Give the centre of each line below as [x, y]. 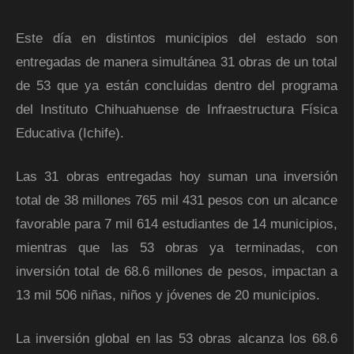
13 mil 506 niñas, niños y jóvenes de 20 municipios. [168, 296]
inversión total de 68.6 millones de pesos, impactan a [177, 272]
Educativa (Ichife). [70, 134]
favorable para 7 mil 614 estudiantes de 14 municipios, [177, 224]
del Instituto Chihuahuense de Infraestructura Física [177, 110]
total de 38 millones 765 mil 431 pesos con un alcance [177, 201]
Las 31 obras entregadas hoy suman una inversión [177, 177]
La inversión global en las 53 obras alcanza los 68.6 [177, 339]
